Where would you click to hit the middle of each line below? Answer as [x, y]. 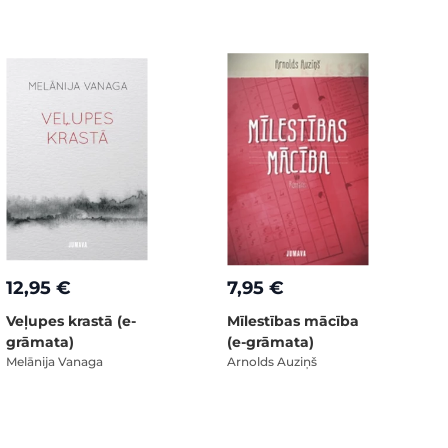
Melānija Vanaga [54, 361]
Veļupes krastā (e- [71, 321]
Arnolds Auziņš [272, 361]
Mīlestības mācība [293, 321]
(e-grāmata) [270, 342]
